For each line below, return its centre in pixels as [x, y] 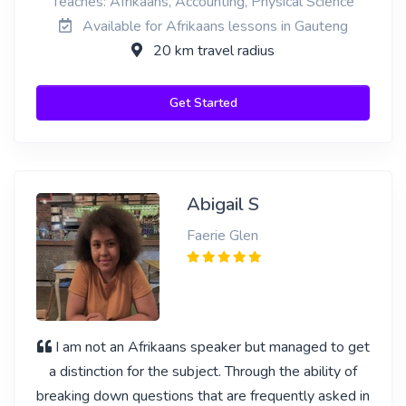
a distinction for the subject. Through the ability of [203, 372]
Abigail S [222, 204]
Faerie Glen [222, 236]
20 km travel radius [212, 51]
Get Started [203, 103]
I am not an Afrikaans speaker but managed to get [212, 347]
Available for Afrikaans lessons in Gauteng [213, 26]
